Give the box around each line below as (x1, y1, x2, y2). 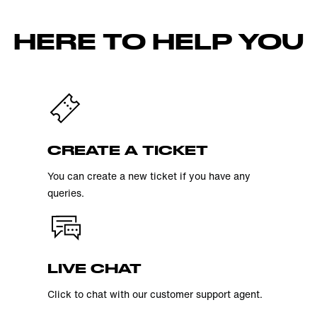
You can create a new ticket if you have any (47, 168, 250, 184)
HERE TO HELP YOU (13, 28, 304, 54)
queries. (47, 185, 84, 201)
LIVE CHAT (47, 260, 142, 277)
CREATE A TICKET (47, 142, 208, 158)
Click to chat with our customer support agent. (47, 287, 263, 302)
